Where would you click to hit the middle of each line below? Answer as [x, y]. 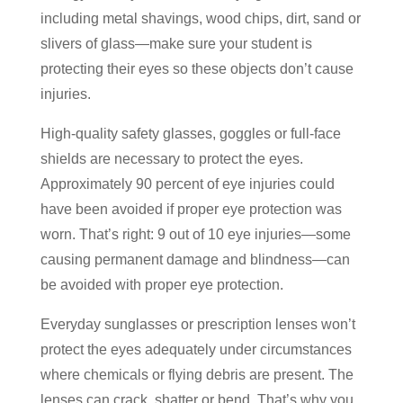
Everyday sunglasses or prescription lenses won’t [197, 324]
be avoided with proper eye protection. [161, 284]
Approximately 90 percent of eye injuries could [187, 184]
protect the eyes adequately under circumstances [196, 349]
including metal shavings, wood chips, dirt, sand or [200, 18]
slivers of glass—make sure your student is [176, 43]
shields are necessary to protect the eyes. [171, 158]
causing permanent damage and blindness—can [195, 259]
